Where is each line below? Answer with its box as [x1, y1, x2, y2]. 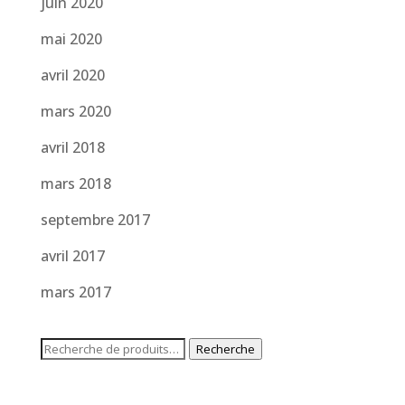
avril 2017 [40, 245, 105, 266]
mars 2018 [40, 173, 111, 193]
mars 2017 [40, 281, 111, 302]
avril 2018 [40, 137, 105, 157]
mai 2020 [40, 28, 102, 49]
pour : [39, 365, 79, 386]
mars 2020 [40, 100, 111, 121]
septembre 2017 [40, 209, 150, 230]
